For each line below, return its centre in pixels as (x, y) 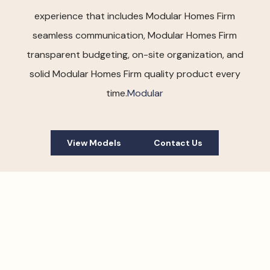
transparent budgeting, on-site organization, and (135, 55)
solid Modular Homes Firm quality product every (135, 74)
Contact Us (178, 143)
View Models (94, 143)
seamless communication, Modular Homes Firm (135, 36)
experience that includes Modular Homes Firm (135, 16)
